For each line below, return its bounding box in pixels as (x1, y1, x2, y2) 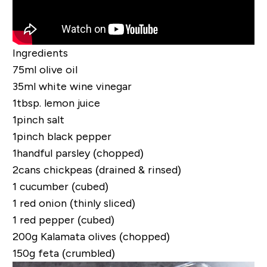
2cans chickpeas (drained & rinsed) (12, 163, 181, 176)
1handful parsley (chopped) (12, 147, 144, 159)
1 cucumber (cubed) (12, 180, 108, 193)
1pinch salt (12, 113, 64, 126)
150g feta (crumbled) (12, 247, 115, 259)
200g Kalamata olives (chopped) (12, 230, 170, 243)
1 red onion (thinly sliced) (12, 197, 135, 209)
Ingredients (12, 46, 68, 59)
